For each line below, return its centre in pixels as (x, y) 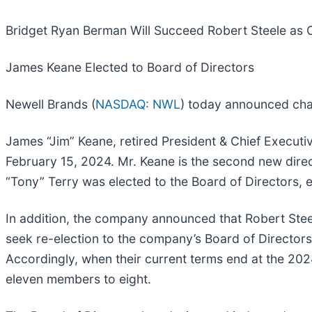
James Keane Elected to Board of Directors (130, 67)
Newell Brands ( (50, 104)
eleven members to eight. (78, 279)
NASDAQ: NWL (138, 104)
